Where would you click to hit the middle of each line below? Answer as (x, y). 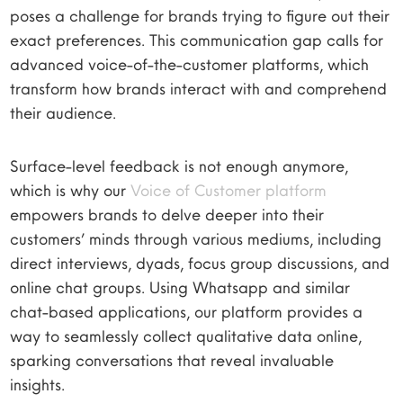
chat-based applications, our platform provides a (187, 312)
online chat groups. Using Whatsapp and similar (180, 287)
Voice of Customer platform (229, 190)
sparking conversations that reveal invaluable (172, 360)
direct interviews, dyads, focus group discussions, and (200, 263)
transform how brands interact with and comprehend (199, 89)
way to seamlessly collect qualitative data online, (186, 336)
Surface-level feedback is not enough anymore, (179, 166)
